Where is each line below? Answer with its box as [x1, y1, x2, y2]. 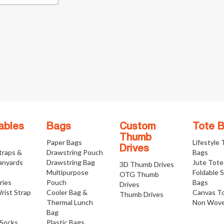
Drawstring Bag [46, 158, 95, 166]
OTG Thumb [119, 170, 159, 178]
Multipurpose [46, 168, 88, 176]
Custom [119, 122, 155, 131]
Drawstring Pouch [46, 148, 103, 156]
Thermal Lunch [46, 198, 93, 206]
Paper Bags [46, 138, 82, 146]
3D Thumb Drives [119, 160, 174, 168]
